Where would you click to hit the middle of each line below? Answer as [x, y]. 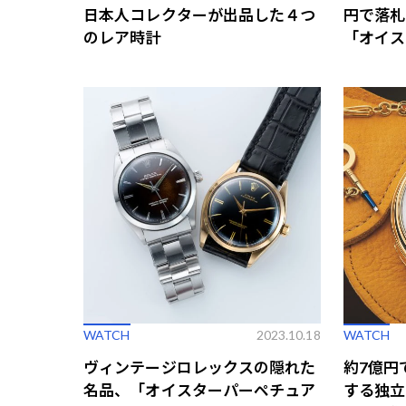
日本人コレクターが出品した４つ [200, 15]
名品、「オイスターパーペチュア [200, 391]
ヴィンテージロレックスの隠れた [200, 368]
